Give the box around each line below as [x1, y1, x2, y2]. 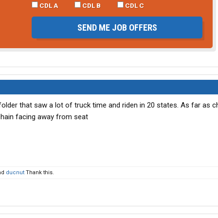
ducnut [6, 169, 24, 176]
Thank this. [24, 169, 54, 176]
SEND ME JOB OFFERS [77, 22, 157, 33]
